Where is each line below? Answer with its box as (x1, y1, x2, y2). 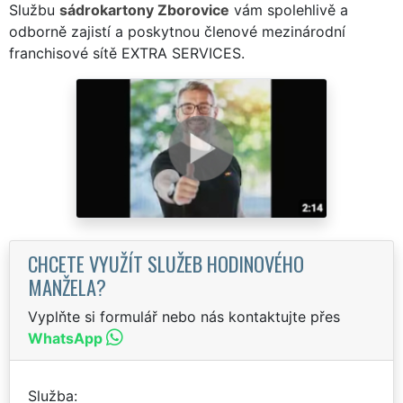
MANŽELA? (28, 271, 106, 301)
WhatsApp (28, 328, 103, 347)
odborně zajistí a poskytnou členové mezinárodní (9, 22, 345, 40)
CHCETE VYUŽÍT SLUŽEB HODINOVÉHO (28, 247, 304, 278)
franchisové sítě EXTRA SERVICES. (9, 43, 245, 62)
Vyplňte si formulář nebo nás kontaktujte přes (28, 307, 340, 326)
